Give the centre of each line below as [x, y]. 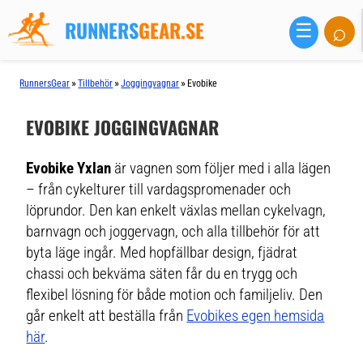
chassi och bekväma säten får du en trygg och [162, 273]
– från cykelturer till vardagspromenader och [159, 189]
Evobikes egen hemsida [256, 316]
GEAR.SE [171, 30]
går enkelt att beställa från [107, 316]
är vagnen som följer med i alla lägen [221, 168]
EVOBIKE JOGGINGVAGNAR [123, 127]
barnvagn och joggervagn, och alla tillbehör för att [173, 231]
